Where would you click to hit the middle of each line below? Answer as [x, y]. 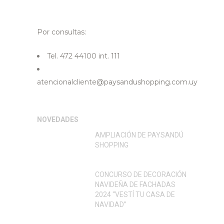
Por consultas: [61, 32]
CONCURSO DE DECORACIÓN [141, 174]
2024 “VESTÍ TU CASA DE [135, 194]
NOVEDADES [58, 119]
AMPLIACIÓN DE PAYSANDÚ [139, 135]
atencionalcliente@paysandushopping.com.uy [117, 82]
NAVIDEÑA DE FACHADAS [135, 184]
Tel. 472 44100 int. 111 [83, 56]
